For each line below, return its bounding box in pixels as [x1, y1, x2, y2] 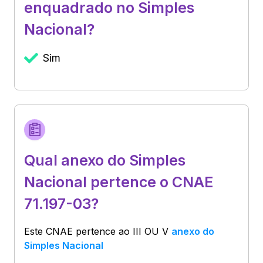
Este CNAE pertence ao [24, 225, 133, 237]
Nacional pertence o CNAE [24, 173, 214, 191]
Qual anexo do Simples [24, 151, 186, 169]
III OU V [133, 225, 168, 237]
